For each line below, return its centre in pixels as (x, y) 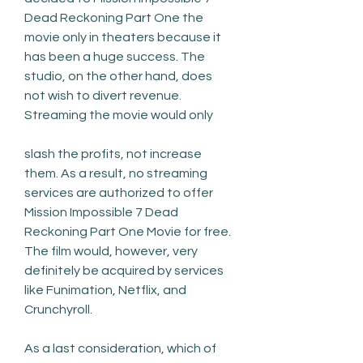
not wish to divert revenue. (103, 95)
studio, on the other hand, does (118, 76)
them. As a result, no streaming (116, 173)
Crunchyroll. (58, 309)
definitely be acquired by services (124, 270)
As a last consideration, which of (120, 348)
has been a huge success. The (115, 56)
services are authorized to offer (119, 192)
